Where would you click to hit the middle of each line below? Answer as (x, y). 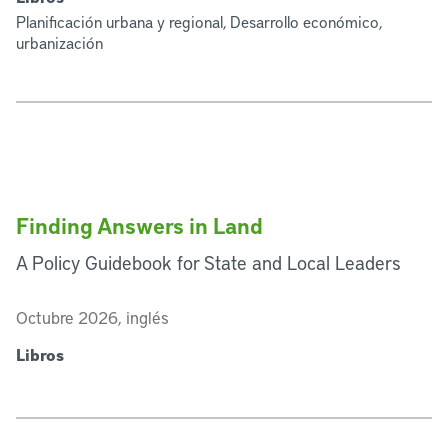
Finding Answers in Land (139, 225)
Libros (40, 354)
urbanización (59, 42)
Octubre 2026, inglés (92, 317)
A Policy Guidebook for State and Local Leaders (208, 262)
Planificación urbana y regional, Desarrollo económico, (199, 21)
